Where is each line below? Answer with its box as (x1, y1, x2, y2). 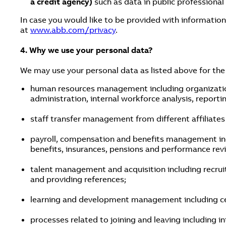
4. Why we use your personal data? (20, 45, 153, 55)
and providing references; (30, 174, 126, 184)
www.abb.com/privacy (30, 25, 116, 35)
